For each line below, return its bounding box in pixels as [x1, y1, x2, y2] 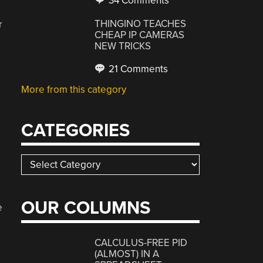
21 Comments [106, 63, 168, 75]
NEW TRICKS [95, 40, 151, 52]
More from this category [21, 83, 127, 96]
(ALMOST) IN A [95, 247, 160, 260]
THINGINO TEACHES [95, 18, 187, 30]
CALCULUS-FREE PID [95, 236, 188, 249]
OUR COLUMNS [21, 197, 151, 219]
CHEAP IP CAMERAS [95, 29, 185, 41]
